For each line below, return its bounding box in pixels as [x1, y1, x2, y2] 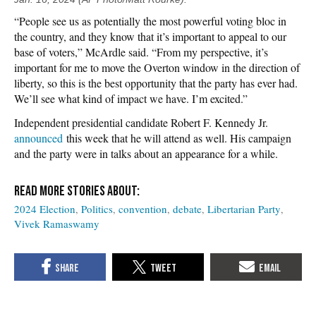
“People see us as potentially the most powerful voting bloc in [14, 13, 286, 28]
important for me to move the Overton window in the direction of [14, 59, 300, 75]
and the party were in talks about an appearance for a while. [14, 145, 278, 161]
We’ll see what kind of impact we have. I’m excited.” [14, 90, 248, 106]
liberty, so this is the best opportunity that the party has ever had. [14, 75, 298, 90]
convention [119, 201, 167, 216]
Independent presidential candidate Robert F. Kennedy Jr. [14, 114, 268, 130]
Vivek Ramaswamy [14, 216, 99, 231]
